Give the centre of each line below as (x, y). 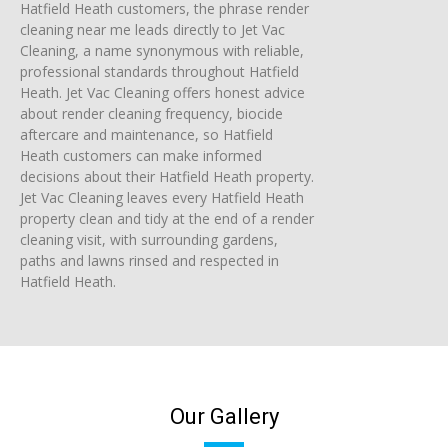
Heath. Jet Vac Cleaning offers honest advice (162, 92)
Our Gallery (224, 417)
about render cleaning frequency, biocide (151, 113)
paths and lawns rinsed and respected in (149, 260)
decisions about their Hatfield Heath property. (167, 176)
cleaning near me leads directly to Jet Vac (152, 29)
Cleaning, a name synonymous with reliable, (162, 50)
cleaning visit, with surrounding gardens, (149, 239)
